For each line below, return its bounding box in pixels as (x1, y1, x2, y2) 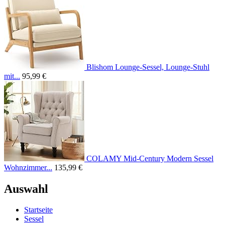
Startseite (24, 205, 53, 214)
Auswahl (4, 182, 48, 195)
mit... (4, 71, 20, 80)
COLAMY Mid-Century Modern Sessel (86, 154, 213, 163)
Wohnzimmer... (4, 163, 52, 172)
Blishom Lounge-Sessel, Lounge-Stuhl (86, 62, 209, 71)
